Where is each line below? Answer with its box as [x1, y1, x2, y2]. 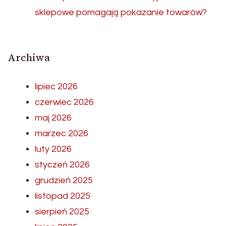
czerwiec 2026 [35, 97, 94, 107]
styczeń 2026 [35, 159, 90, 169]
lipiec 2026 [35, 81, 78, 91]
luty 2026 [35, 144, 72, 154]
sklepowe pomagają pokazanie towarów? [35, 7, 207, 17]
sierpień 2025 [35, 206, 89, 216]
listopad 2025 [35, 191, 90, 201]
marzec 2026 [35, 128, 88, 138]
